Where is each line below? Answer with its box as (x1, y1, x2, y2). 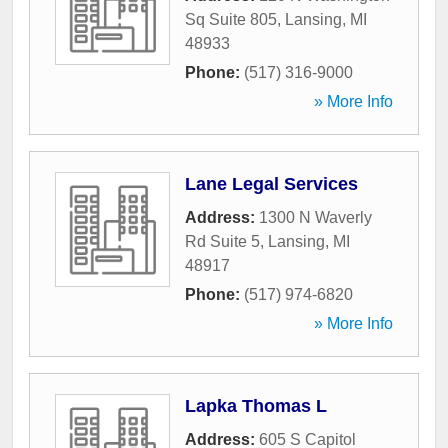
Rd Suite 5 (185, 233, 260, 251)
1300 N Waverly (259, 209, 372, 227)
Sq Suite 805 (185, 11, 277, 29)
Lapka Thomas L (185, 396, 327, 417)
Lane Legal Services (185, 174, 358, 195)
